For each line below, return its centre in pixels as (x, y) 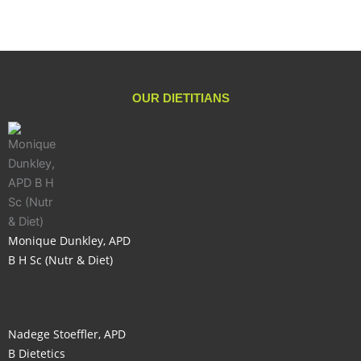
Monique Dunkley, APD (69, 240)
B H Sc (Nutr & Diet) (60, 259)
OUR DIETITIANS (180, 98)
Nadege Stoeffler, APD (67, 334)
